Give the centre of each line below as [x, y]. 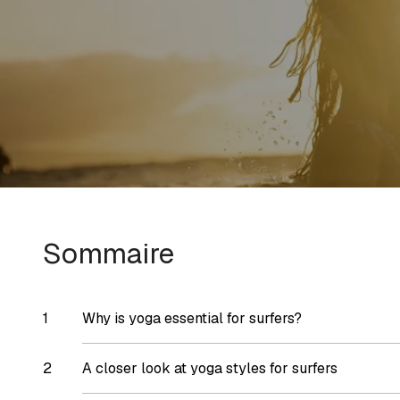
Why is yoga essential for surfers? [192, 318]
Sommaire [108, 253]
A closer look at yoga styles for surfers [210, 368]
